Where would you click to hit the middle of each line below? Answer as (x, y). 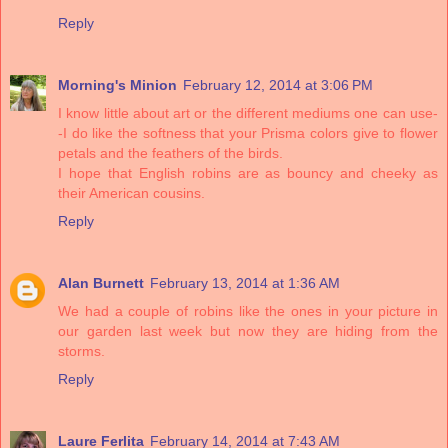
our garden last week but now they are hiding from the (248, 330)
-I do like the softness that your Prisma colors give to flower (248, 132)
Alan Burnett (101, 282)
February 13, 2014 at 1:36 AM (245, 282)
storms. (81, 350)
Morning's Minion (117, 84)
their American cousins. (131, 192)
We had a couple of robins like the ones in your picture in (248, 310)
